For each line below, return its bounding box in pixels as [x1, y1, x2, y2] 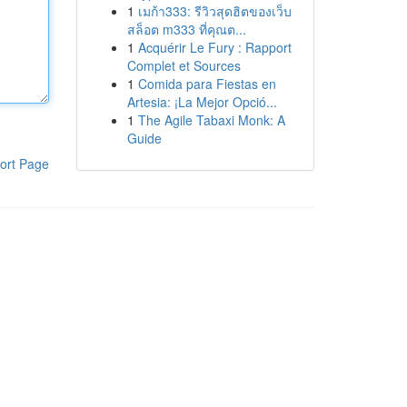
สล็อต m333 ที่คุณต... [126, 20, 246, 38]
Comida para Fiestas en [137, 74, 276, 93]
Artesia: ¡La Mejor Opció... [126, 93, 277, 111]
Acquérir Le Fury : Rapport [137, 38, 292, 56]
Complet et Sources [126, 56, 241, 74]
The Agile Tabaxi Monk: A [137, 111, 285, 129]
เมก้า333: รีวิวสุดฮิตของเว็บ [137, 2, 292, 20]
